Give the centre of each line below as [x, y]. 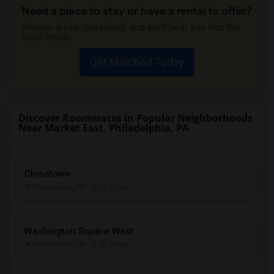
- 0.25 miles [107, 187]
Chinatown [47, 174]
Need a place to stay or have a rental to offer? [136, 11]
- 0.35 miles [107, 245]
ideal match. [47, 37]
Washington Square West [79, 231]
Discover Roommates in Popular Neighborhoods [135, 118]
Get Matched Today [137, 62]
